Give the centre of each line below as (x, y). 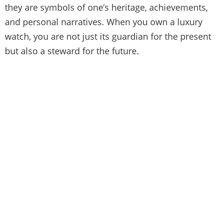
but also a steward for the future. (72, 51)
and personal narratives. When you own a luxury (104, 22)
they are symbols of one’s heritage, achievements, (106, 7)
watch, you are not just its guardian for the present (108, 36)
